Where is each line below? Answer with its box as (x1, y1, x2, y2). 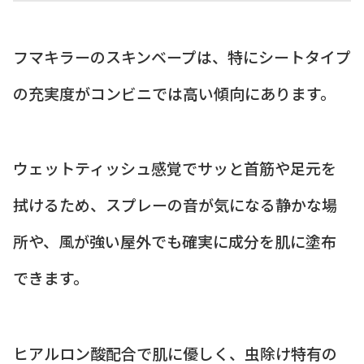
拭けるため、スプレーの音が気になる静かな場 (13, 193, 337, 216)
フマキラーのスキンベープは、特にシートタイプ (13, 45, 351, 67)
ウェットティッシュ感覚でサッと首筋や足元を (13, 157, 336, 180)
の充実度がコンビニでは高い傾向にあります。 (13, 81, 336, 104)
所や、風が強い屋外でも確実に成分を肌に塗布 (13, 230, 336, 253)
